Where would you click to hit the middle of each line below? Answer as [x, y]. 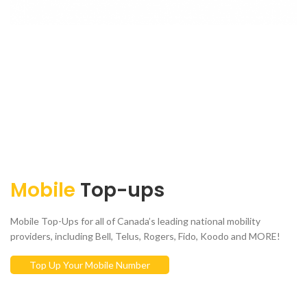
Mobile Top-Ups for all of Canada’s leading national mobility [135, 221]
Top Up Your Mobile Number [90, 265]
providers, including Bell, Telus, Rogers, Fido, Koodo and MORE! [145, 236]
